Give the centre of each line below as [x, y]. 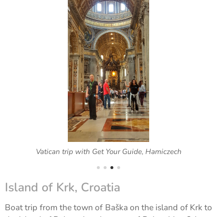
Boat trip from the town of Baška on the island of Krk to [108, 208]
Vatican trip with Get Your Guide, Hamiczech [108, 152]
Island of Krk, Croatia [62, 188]
